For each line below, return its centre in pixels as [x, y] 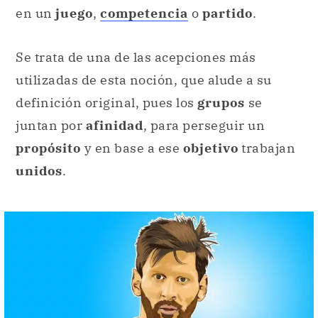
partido [227, 13]
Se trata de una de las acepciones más [136, 57]
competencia [144, 13]
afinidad [114, 125]
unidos [39, 170]
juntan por [51, 125]
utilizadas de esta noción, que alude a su [144, 79]
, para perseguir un [204, 125]
